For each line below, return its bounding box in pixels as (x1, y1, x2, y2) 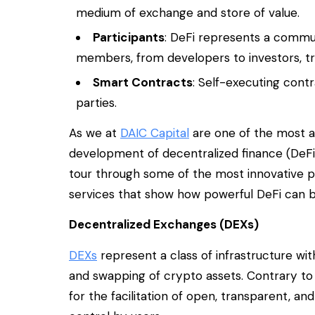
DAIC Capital (120, 124, 189, 141)
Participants (93, 30, 165, 46)
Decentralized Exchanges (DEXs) (69, 217, 259, 233)
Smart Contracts (93, 75, 193, 91)
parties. (76, 95, 117, 111)
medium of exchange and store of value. (76, 5, 300, 21)
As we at (69, 124, 120, 141)
